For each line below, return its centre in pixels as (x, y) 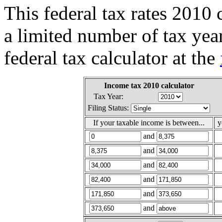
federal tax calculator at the (112, 57)
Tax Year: (108, 96)
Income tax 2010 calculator (149, 85)
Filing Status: (108, 108)
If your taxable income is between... (149, 122)
